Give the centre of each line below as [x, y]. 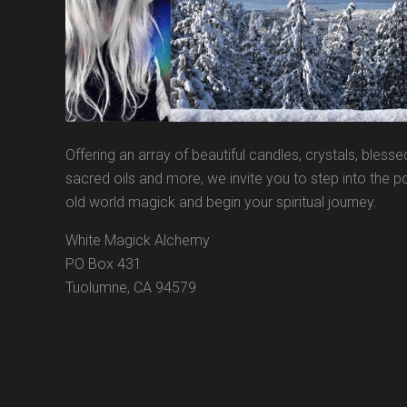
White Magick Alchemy [138, 240]
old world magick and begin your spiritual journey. [221, 202]
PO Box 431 [104, 263]
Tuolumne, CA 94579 [131, 287]
